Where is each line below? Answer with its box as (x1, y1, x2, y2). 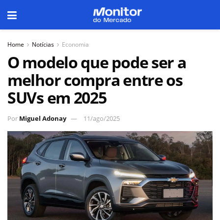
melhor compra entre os (7, 69, 183, 90)
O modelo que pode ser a (7, 52, 186, 73)
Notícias (32, 40, 54, 49)
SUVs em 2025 (7, 87, 107, 108)
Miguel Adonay (19, 113, 66, 123)
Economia (62, 40, 89, 49)
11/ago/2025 (83, 113, 120, 123)
